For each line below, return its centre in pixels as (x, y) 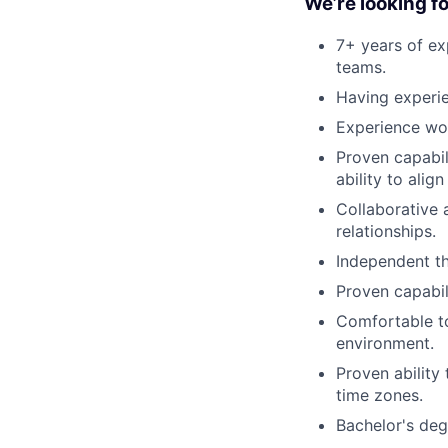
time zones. (379, 394)
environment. (385, 342)
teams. (361, 66)
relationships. (386, 230)
